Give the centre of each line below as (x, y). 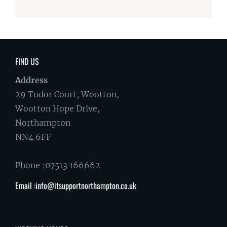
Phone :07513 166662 (58, 165)
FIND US (27, 62)
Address (31, 80)
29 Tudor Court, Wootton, (67, 94)
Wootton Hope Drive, (58, 109)
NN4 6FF (33, 137)
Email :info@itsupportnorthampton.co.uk (76, 186)
